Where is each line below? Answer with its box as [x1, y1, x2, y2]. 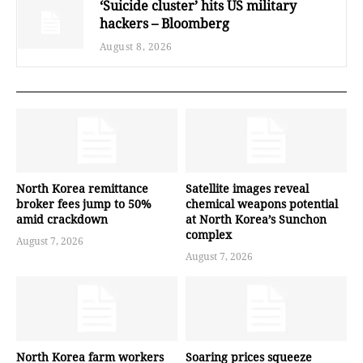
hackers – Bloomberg [99, 14, 229, 32]
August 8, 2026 [99, 39, 173, 53]
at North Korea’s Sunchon [186, 211, 327, 228]
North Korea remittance [16, 181, 148, 197]
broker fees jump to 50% [16, 196, 152, 212]
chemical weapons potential [186, 196, 338, 212]
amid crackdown [16, 211, 108, 228]
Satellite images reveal [186, 181, 309, 197]
